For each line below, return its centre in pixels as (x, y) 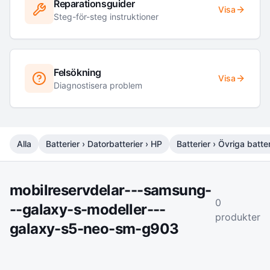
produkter (238, 217)
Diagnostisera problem (98, 85)
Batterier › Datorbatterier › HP (104, 144)
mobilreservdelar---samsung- (111, 190)
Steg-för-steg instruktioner (106, 17)
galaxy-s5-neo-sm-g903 (94, 229)
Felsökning (77, 72)
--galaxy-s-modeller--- (88, 209)
